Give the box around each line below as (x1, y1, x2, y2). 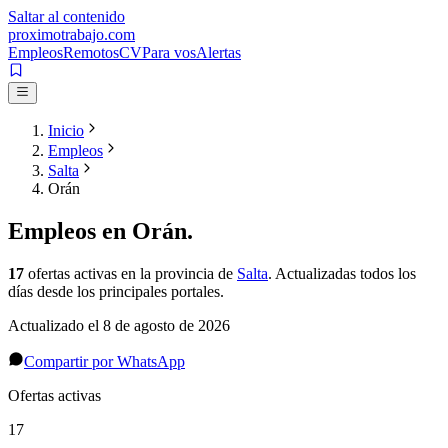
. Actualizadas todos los (268, 265, 416, 283)
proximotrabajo (8, 26, 104, 43)
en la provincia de (121, 265, 233, 283)
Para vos (142, 44, 196, 61)
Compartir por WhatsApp (24, 353, 185, 371)
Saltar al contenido (8, 8, 125, 25)
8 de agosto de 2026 (103, 317, 230, 335)
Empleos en (8, 218, 132, 245)
